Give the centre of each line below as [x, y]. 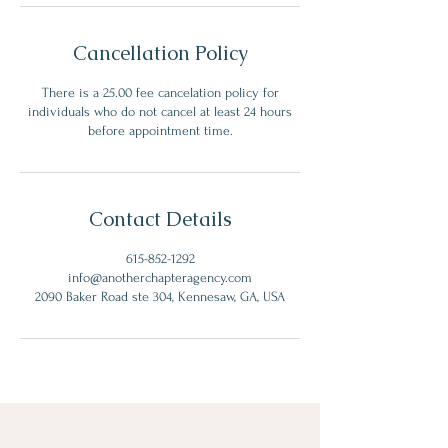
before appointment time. [160, 130]
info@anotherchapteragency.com [160, 277]
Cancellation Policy [160, 53]
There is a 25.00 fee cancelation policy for [160, 92]
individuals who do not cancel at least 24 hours [160, 111]
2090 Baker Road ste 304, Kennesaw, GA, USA [160, 296]
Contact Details [160, 219]
